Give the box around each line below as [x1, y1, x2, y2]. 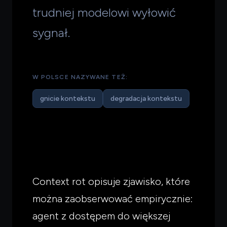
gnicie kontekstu [40, 94, 95, 103]
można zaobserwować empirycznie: [32, 192, 193, 205]
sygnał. [32, 25, 70, 40]
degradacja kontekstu [110, 94, 182, 103]
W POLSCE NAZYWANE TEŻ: [32, 73, 128, 81]
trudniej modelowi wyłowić [32, 5, 176, 20]
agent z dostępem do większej [32, 209, 170, 222]
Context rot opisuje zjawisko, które [32, 175, 190, 187]
